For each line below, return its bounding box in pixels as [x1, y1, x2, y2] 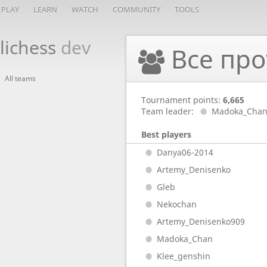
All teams [5, 73, 36, 83]
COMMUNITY [113, 4, 160, 15]
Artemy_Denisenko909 [156, 216, 245, 227]
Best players [141, 129, 191, 140]
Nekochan [156, 198, 197, 210]
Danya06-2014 [156, 147, 213, 158]
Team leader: [141, 105, 196, 117]
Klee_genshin [156, 250, 210, 262]
